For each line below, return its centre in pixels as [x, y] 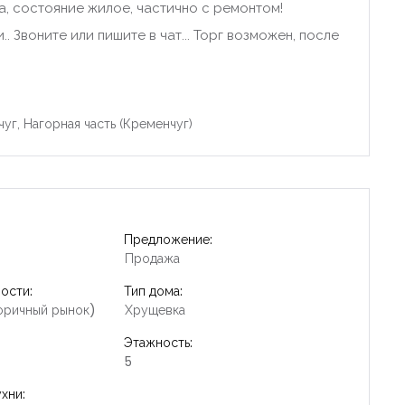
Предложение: [169, 239]
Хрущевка [155, 310]
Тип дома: [154, 291]
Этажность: [159, 342]
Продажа [153, 258]
